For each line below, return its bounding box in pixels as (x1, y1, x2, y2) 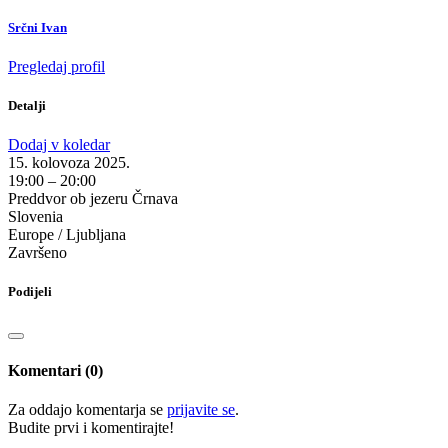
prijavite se (167, 401, 235, 418)
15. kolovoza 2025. (8, 154, 130, 172)
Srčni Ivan (8, 19, 67, 35)
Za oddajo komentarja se (8, 401, 167, 418)
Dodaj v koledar (8, 136, 110, 154)
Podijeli (8, 284, 52, 300)
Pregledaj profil (8, 57, 105, 75)
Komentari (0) (8, 361, 103, 379)
